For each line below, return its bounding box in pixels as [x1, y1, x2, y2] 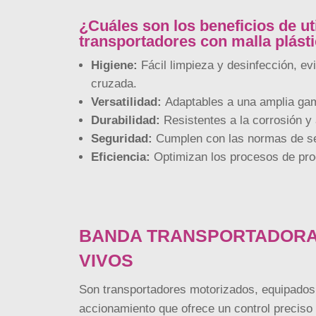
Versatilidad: [90, 95, 162, 109]
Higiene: [90, 58, 138, 72]
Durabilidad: [90, 113, 160, 127]
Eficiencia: [90, 150, 150, 164]
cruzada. [90, 76, 137, 90]
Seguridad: [90, 131, 152, 145]
